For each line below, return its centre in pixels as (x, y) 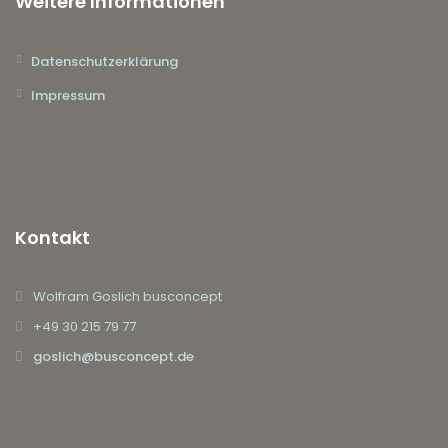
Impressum (68, 96)
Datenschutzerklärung (104, 62)
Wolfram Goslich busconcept (127, 297)
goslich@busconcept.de (113, 357)
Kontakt (52, 238)
